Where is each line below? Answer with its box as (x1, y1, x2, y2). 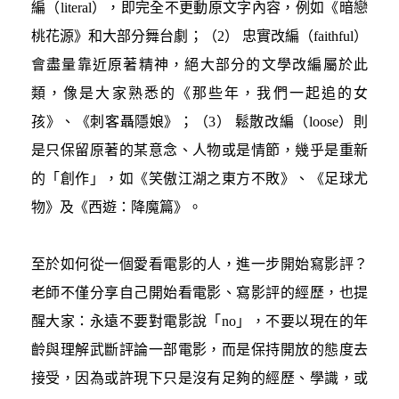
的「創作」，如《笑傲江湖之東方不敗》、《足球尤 (31, 170, 368, 186)
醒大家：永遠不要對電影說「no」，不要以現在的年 (31, 313, 368, 329)
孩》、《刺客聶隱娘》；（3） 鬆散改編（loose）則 (31, 113, 368, 129)
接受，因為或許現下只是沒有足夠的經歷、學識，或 (31, 370, 368, 386)
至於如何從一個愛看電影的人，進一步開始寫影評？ (31, 256, 368, 272)
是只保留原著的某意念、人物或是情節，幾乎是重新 (31, 142, 368, 158)
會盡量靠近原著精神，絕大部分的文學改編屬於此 (31, 56, 368, 72)
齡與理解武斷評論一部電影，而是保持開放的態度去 (31, 341, 368, 357)
